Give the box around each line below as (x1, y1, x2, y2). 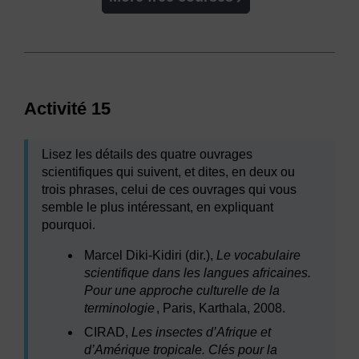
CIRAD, (84, 325, 132, 340)
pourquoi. (42, 218, 95, 232)
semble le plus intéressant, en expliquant (42, 200, 273, 215)
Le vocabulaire (216, 248, 301, 263)
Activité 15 (24, 99, 111, 119)
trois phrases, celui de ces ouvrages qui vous (42, 183, 296, 197)
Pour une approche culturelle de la (84, 284, 280, 298)
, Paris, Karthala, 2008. (156, 301, 286, 316)
